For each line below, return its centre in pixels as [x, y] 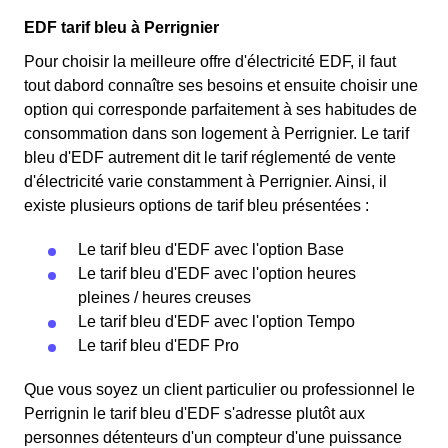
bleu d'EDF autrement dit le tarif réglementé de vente [210, 157]
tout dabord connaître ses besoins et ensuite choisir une [221, 85]
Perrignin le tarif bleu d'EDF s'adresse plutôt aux [194, 413]
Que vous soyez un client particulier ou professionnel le [219, 389]
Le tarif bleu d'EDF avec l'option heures [217, 273]
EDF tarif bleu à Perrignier [121, 27]
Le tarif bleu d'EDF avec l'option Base [211, 249]
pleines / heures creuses [164, 297]
